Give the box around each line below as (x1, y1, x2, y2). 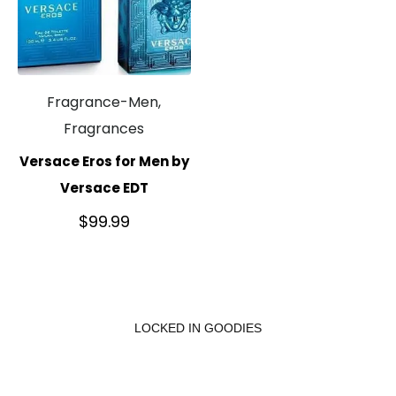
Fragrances (64, 118, 145, 139)
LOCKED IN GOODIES (134, 320, 262, 335)
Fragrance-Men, (47, 91, 162, 112)
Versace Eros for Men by (19, 152, 189, 171)
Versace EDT (59, 179, 148, 198)
